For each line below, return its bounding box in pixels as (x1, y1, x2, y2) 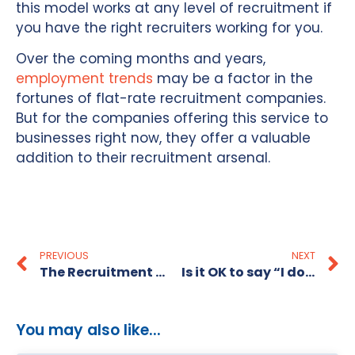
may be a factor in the (153, 69, 313, 89)
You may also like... (16, 319, 161, 341)
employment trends (16, 69, 153, 89)
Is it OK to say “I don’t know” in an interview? (305, 262, 315, 281)
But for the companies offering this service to (16, 109, 328, 128)
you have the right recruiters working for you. (16, 17, 323, 37)
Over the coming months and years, (16, 49, 265, 69)
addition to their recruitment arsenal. (16, 148, 270, 168)
